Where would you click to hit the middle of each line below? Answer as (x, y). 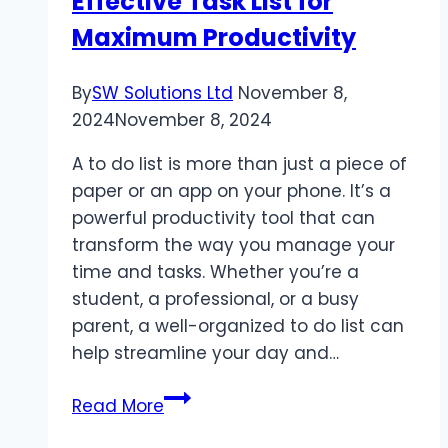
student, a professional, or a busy (215, 299)
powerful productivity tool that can (223, 218)
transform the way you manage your (233, 245)
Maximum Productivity (214, 38)
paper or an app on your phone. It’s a (231, 191)
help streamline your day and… (205, 353)
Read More (118, 406)
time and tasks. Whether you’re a (215, 272)
